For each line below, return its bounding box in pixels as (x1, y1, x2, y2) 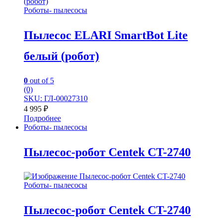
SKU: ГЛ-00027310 (24, 94, 88, 103)
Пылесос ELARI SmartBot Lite (24, 28, 188, 42)
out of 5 (28, 76, 54, 85)
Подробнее (24, 113, 61, 122)
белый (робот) (24, 49, 99, 62)
